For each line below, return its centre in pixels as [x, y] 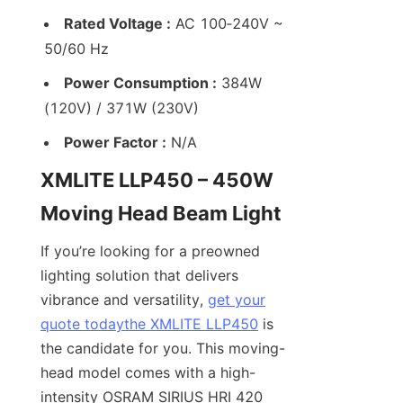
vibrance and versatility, [124, 300]
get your [237, 300]
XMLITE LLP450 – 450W [157, 180]
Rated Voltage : [117, 24]
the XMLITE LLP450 [191, 324]
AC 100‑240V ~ [227, 24]
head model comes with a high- [148, 373]
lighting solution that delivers [139, 276]
